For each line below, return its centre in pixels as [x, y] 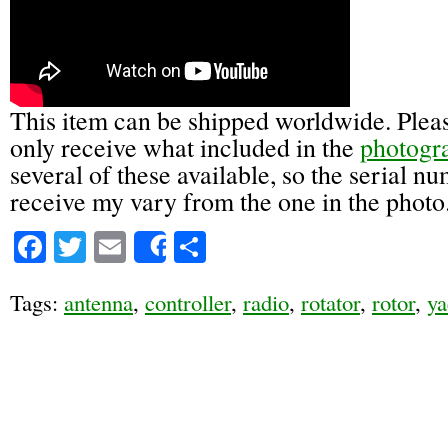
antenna [98, 302]
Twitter [132, 246]
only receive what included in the [185, 147]
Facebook [107, 246]
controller [188, 302]
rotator [330, 302]
